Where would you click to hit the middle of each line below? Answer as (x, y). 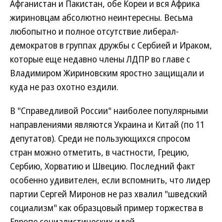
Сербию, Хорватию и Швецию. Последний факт (103, 166)
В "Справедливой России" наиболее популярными (109, 111)
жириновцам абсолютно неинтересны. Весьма (101, 17)
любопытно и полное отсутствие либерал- (94, 31)
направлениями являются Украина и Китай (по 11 (107, 124)
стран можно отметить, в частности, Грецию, (100, 152)
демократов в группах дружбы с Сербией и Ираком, (111, 45)
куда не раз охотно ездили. (64, 87)
